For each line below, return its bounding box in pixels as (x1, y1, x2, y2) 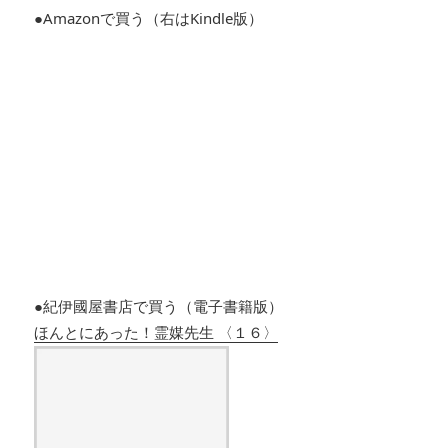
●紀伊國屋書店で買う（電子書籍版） (34, 296, 284, 317)
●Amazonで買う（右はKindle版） (34, 8, 264, 29)
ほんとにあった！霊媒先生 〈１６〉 (34, 322, 279, 343)
